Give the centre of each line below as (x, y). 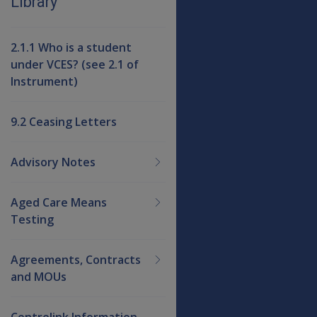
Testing (32, 219)
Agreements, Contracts (76, 259)
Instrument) (44, 81)
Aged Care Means (59, 202)
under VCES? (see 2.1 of (75, 64)
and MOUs (39, 276)
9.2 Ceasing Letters (64, 121)
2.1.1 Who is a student (71, 47)
